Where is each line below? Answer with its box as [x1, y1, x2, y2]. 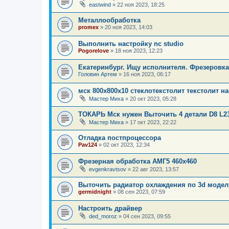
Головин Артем [78, 71, 117, 78]
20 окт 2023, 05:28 [130, 96, 176, 102]
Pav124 [78, 142, 97, 148]
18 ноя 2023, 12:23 [115, 48, 163, 54]
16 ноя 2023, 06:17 [123, 71, 171, 78]
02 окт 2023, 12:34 [103, 142, 150, 148]
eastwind [89, 2, 111, 8]
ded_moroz [89, 213, 117, 220]
